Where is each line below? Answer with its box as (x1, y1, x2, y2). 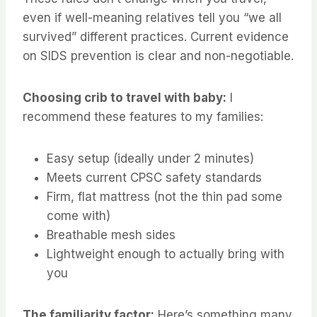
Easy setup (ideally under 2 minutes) (47, 151, 254, 166)
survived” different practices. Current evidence (23, 29, 289, 44)
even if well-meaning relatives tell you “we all (23, 10, 282, 25)
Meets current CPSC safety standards (47, 170, 262, 185)
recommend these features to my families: (23, 109, 263, 124)
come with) (47, 208, 110, 223)
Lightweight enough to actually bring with (47, 246, 284, 261)
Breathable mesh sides (47, 227, 175, 242)
